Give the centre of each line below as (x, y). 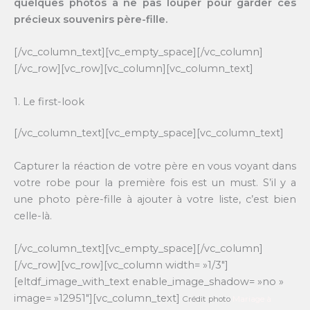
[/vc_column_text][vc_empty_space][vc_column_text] (149, 133)
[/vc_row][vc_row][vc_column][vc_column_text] (134, 69)
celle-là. (33, 216)
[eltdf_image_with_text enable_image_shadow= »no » (149, 282)
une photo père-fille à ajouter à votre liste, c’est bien (155, 199)
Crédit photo (206, 299)
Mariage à (252, 299)
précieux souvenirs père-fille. (91, 19)
